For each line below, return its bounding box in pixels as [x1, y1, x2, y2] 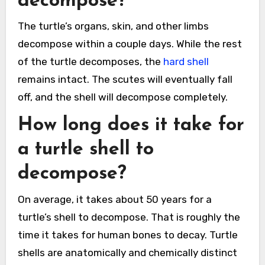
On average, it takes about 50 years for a [17, 193, 212, 205]
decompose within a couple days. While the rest [17, 38, 242, 50]
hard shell [163, 56, 209, 68]
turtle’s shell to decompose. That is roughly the [17, 211, 240, 223]
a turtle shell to [17, 140, 154, 160]
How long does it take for [17, 116, 244, 135]
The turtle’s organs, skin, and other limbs [17, 20, 209, 33]
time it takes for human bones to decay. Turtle [17, 228, 238, 241]
